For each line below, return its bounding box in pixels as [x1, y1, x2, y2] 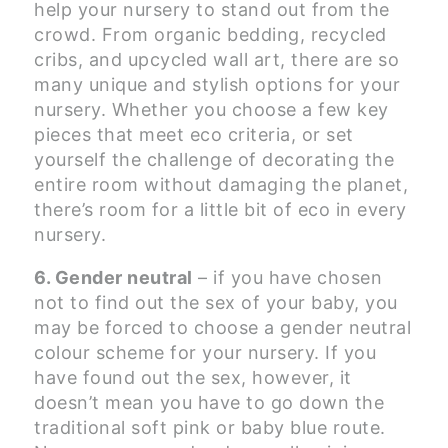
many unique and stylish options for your [34, 74, 400, 96]
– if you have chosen [192, 267, 382, 289]
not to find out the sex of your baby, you [34, 292, 398, 314]
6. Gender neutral [34, 267, 193, 289]
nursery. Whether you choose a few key [34, 99, 389, 121]
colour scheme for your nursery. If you [34, 342, 376, 364]
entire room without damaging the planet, [34, 174, 408, 196]
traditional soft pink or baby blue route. [34, 417, 386, 439]
